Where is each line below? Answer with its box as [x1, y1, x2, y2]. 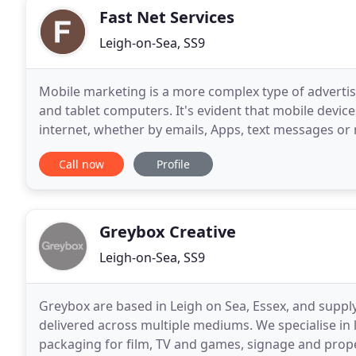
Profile [157, 157, 190, 172]
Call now [59, 157, 104, 172]
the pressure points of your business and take [39, 140, 316, 157]
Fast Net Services [99, 6, 234, 28]
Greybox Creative [99, 221, 236, 242]
